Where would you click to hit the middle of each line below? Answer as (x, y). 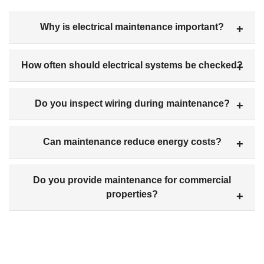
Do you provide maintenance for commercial (132, 180)
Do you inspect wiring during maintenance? (132, 104)
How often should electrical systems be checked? (132, 65)
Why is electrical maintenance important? (132, 27)
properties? (132, 194)
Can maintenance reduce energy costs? (132, 142)
